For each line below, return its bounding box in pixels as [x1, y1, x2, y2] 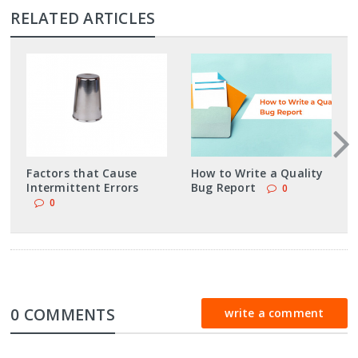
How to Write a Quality [190, 165, 324, 181]
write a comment [225, 304, 324, 320]
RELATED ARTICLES [10, 6, 156, 29]
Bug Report [190, 179, 257, 195]
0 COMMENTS [10, 303, 115, 325]
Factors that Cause [26, 165, 137, 181]
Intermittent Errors [26, 179, 139, 195]
